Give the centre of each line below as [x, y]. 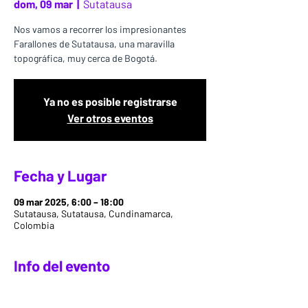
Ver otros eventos [110, 118]
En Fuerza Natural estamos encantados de [103, 293]
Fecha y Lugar [60, 175]
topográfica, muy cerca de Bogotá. [86, 58]
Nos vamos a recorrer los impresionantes [100, 29]
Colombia [34, 225]
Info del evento [62, 265]
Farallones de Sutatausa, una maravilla [94, 44]
